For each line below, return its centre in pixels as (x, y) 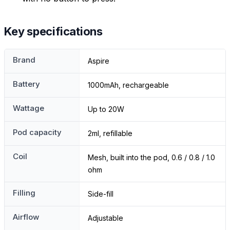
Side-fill (101, 194)
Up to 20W (106, 109)
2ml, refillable (110, 133)
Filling (24, 193)
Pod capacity (37, 132)
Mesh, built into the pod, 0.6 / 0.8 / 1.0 (151, 158)
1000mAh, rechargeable (128, 85)
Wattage (28, 108)
